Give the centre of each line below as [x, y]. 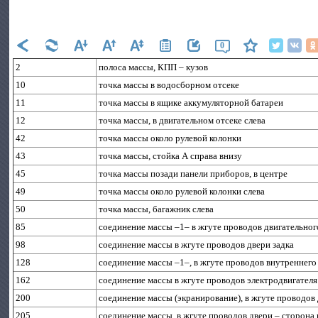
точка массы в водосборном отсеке [169, 85]
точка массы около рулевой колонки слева [182, 191]
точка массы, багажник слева [157, 209]
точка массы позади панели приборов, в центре [193, 174]
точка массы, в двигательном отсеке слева [182, 120]
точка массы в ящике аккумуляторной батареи [191, 103]
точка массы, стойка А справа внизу [171, 156]
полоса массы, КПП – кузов [154, 67]
